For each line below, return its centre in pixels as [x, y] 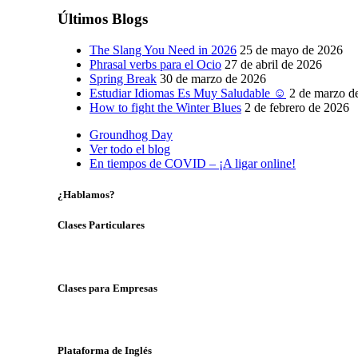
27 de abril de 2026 [273, 64]
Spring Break [123, 78]
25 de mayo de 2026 [291, 50]
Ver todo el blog [130, 149]
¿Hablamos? [86, 194]
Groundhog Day [131, 134]
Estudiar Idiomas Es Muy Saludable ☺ [188, 93]
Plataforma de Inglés [105, 350]
